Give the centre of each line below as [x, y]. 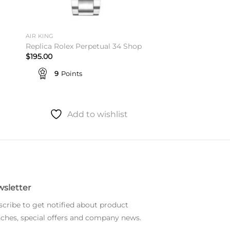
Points [71, 74]
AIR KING [40, 36]
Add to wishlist [97, 114]
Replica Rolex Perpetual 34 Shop [83, 46]
